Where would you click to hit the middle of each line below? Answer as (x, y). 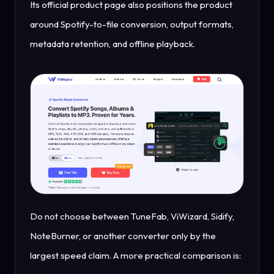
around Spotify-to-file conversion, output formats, (132, 24)
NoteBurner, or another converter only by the (123, 236)
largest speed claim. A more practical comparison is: (135, 256)
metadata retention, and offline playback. (113, 44)
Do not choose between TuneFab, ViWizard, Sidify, (132, 217)
